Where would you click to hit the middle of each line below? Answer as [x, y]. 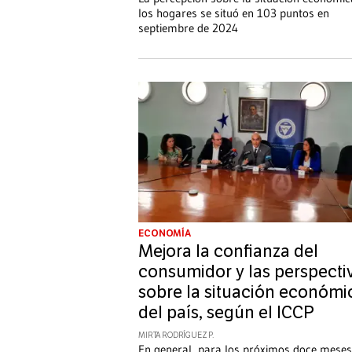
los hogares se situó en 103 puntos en [234, 13]
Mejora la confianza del [228, 252]
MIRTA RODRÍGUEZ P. [176, 336]
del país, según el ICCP [226, 313]
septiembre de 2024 [188, 27]
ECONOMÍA [165, 234]
